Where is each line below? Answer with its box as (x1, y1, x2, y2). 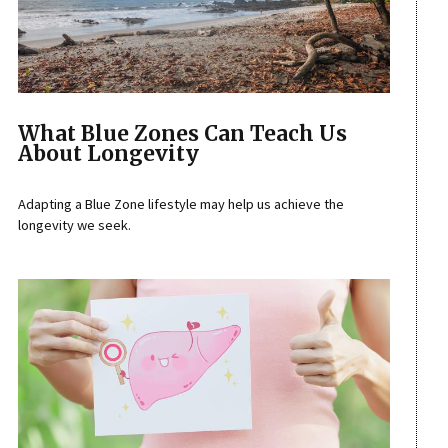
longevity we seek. (17, 215, 131, 234)
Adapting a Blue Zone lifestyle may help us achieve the (17, 194, 344, 213)
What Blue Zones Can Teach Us (17, 121, 347, 148)
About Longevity (17, 141, 199, 168)
